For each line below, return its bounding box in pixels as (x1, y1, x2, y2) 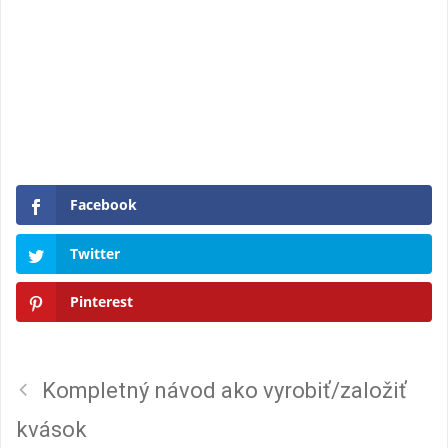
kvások (16, 416, 87, 442)
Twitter (70, 243, 120, 263)
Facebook (70, 195, 137, 215)
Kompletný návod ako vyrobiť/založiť (42, 377, 408, 403)
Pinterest (70, 292, 133, 312)
